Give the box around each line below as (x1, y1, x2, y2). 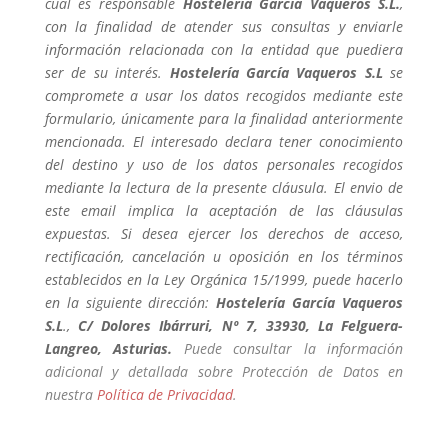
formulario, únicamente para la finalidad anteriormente (44, 109, 404, 129)
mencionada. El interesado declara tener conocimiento (44, 132, 404, 152)
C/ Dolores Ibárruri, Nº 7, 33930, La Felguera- (77, 316, 404, 336)
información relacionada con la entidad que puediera (44, 40, 404, 60)
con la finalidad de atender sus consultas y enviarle (44, 17, 404, 37)
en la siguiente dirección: (44, 293, 217, 313)
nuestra (44, 385, 97, 405)
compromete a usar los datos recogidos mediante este (44, 86, 404, 106)
